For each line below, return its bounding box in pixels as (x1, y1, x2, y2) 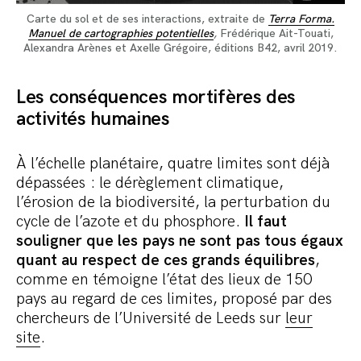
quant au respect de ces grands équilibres (16, 251, 315, 271)
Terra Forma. (268, 12, 334, 27)
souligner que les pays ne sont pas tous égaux (16, 231, 343, 251)
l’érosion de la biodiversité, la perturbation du (16, 193, 330, 213)
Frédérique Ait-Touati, (216, 27, 334, 41)
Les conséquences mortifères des (16, 85, 296, 110)
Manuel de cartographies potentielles (27, 27, 214, 41)
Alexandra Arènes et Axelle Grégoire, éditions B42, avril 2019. (23, 41, 338, 56)
